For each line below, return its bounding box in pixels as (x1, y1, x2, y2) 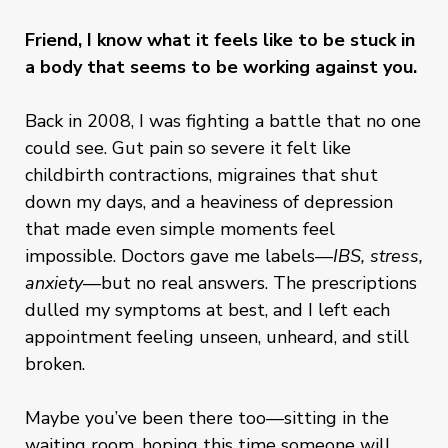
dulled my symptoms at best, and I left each (25, 298, 390, 322)
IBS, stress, (333, 244, 423, 268)
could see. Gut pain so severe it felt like (25, 136, 351, 160)
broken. (25, 352, 85, 376)
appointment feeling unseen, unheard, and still (25, 325, 409, 349)
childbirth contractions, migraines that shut (25, 163, 378, 187)
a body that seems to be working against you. (25, 55, 417, 79)
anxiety (25, 271, 83, 295)
